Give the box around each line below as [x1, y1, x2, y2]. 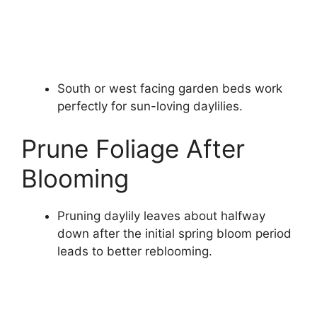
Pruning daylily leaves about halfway [57, 208, 265, 223]
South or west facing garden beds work [57, 81, 282, 96]
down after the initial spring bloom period [57, 226, 292, 241]
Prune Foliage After [21, 133, 245, 163]
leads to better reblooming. [57, 243, 212, 258]
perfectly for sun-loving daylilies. [57, 99, 243, 114]
